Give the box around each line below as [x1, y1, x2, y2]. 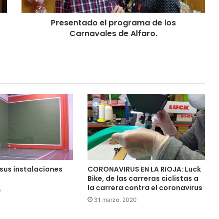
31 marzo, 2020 [93, 196, 137, 204]
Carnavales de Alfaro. [69, 27, 157, 39]
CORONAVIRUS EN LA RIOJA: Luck [87, 164, 201, 175]
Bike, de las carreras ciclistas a [87, 174, 198, 184]
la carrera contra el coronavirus [87, 183, 202, 193]
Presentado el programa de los [50, 17, 176, 28]
